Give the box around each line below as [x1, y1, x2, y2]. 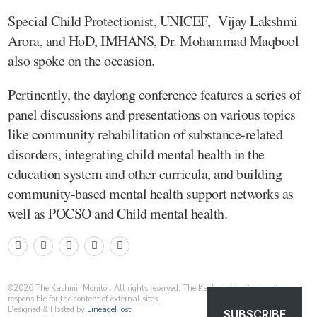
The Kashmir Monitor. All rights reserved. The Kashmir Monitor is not [33, 282, 278, 294]
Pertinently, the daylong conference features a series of [8, 84, 301, 104]
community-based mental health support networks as [8, 183, 294, 203]
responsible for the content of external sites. [8, 293, 160, 304]
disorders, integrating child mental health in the [8, 144, 265, 163]
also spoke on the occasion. [8, 50, 155, 70]
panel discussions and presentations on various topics [8, 104, 296, 124]
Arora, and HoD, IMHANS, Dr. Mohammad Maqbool [8, 30, 299, 50]
